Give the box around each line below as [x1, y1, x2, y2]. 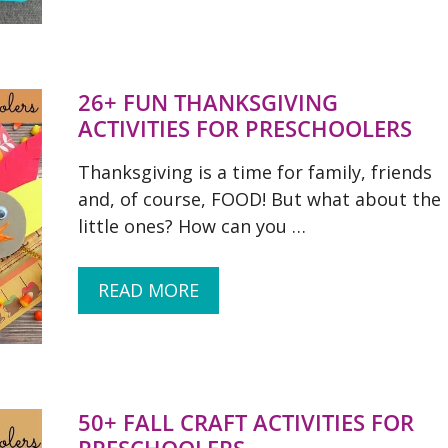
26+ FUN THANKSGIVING [78, 87, 338, 117]
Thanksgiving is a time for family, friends [78, 160, 432, 184]
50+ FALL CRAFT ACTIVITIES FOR [78, 407, 414, 437]
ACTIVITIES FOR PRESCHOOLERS [78, 113, 412, 143]
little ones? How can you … [78, 214, 306, 238]
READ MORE [98, 278, 199, 302]
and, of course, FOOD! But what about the [78, 187, 441, 211]
